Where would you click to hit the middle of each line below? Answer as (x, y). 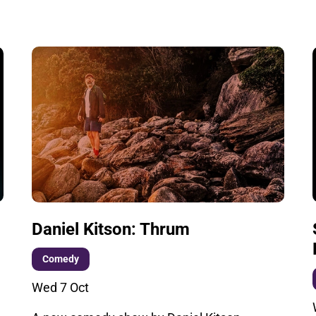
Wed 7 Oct (61, 287)
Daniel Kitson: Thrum (111, 229)
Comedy (60, 259)
